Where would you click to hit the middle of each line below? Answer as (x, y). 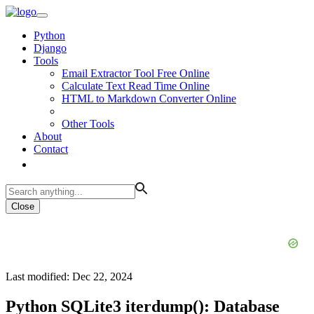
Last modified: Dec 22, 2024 (69, 277)
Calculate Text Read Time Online (136, 86)
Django (50, 48)
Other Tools (88, 124)
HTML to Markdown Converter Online (149, 98)
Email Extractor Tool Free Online (136, 73)
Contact (51, 149)
